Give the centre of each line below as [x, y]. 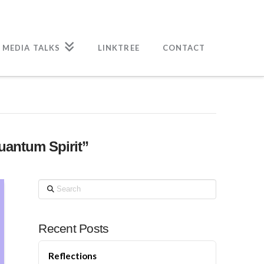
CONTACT [184, 48]
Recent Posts [74, 228]
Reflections [73, 256]
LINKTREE [118, 48]
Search [51, 185]
